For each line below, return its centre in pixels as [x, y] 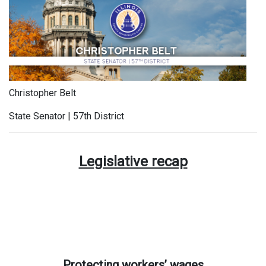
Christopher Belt [42, 93]
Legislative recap [133, 162]
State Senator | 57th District [66, 116]
